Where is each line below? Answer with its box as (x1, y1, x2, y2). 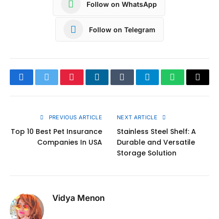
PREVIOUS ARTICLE (47, 114, 102, 121)
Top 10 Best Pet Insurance (11, 127, 102, 137)
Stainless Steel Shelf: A (117, 127, 196, 137)
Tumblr (121, 79, 148, 89)
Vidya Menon (52, 193, 105, 203)
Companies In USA (37, 137, 102, 148)
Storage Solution (117, 148, 176, 158)
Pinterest (71, 79, 102, 89)
